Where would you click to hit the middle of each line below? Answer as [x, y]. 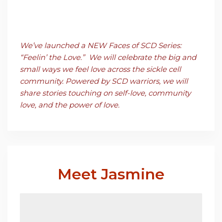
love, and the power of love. [70, 105]
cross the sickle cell [146, 69]
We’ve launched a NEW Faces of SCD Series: [101, 45]
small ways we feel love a [66, 69]
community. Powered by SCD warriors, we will [104, 81]
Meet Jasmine [111, 174]
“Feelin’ [34, 57]
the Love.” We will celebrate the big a [117, 57]
